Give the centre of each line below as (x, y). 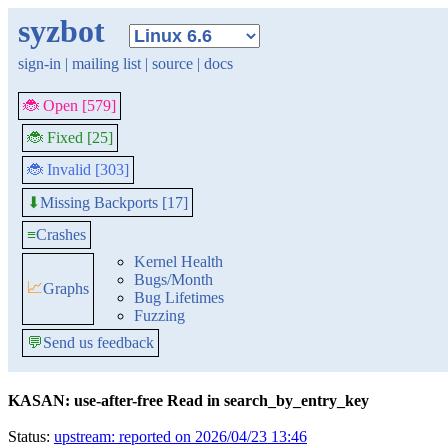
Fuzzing (159, 315)
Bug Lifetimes (179, 297)
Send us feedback (98, 342)
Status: (31, 436)
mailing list (106, 63)
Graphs (66, 288)
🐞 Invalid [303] (78, 169)
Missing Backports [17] (114, 202)
